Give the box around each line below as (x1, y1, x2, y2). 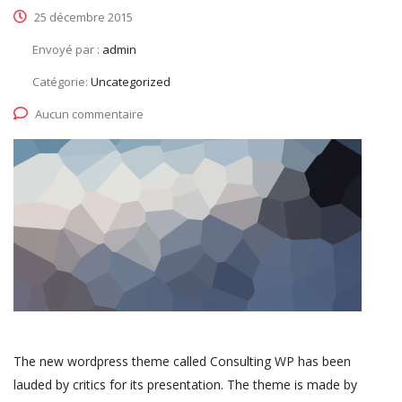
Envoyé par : (32, 41, 102, 57)
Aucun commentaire (35, 106, 144, 122)
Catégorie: (32, 74, 91, 90)
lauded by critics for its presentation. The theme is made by (13, 376, 357, 394)
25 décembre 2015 (31, 9, 133, 25)
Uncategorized (91, 74, 170, 90)
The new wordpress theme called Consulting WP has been (13, 353, 351, 371)
